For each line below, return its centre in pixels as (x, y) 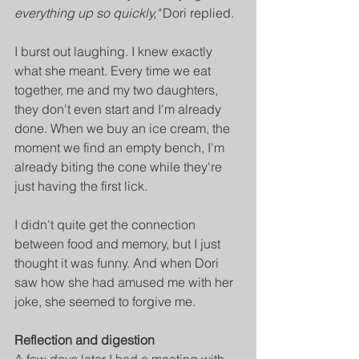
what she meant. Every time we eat (114, 71)
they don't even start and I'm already (119, 109)
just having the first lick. (81, 186)
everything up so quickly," (87, 13)
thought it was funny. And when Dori (118, 263)
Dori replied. (197, 13)
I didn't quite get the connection (107, 225)
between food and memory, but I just (119, 244)
